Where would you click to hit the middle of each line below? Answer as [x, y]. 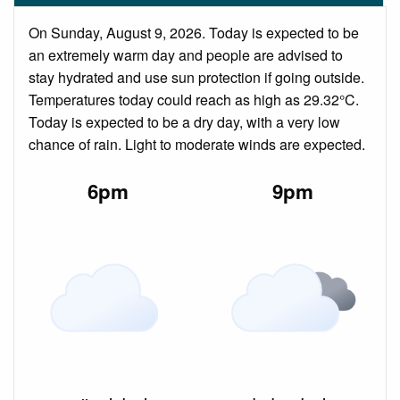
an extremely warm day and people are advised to [186, 55]
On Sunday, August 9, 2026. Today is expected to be [194, 33]
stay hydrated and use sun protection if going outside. [196, 78]
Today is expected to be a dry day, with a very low [184, 122]
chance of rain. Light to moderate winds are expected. [197, 145]
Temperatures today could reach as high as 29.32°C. [194, 100]
